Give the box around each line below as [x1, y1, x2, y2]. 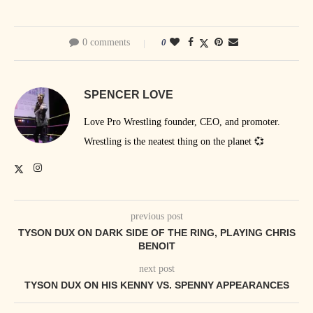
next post [138, 263, 175, 275]
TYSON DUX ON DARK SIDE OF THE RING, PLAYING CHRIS [17, 227, 296, 239]
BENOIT [138, 240, 175, 252]
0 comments [82, 37, 130, 48]
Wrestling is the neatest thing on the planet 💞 [84, 136, 264, 147]
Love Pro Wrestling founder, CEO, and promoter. [84, 117, 280, 128]
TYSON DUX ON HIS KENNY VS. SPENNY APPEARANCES [24, 279, 289, 291]
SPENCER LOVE [84, 89, 173, 101]
